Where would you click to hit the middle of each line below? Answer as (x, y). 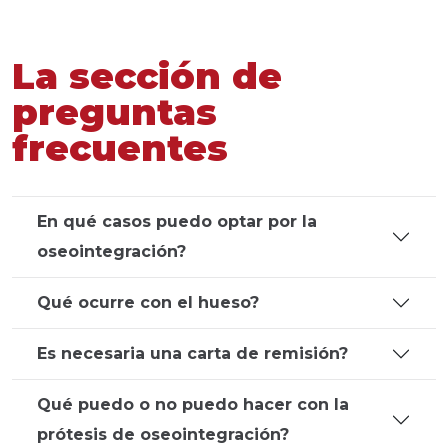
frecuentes (120, 148)
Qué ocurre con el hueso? (148, 302)
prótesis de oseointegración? (163, 434)
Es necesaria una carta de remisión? (192, 353)
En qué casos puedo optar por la (177, 221)
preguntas (114, 112)
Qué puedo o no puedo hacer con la (193, 404)
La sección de (147, 76)
